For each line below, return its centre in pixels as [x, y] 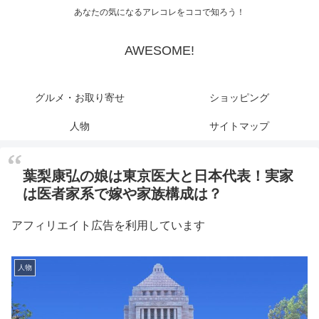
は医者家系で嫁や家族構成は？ [122, 194]
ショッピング [239, 98]
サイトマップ [239, 126]
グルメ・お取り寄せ [80, 98]
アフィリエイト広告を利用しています [108, 226]
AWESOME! [159, 51]
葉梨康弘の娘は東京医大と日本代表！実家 [158, 176]
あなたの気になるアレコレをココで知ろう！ [159, 12]
